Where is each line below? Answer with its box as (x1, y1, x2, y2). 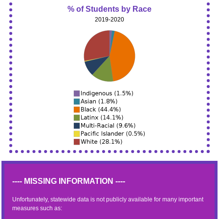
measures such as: (12, 205, 62, 212)
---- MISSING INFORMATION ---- (12, 177, 125, 185)
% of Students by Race (67, 5, 152, 13)
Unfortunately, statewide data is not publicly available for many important (12, 196, 203, 203)
